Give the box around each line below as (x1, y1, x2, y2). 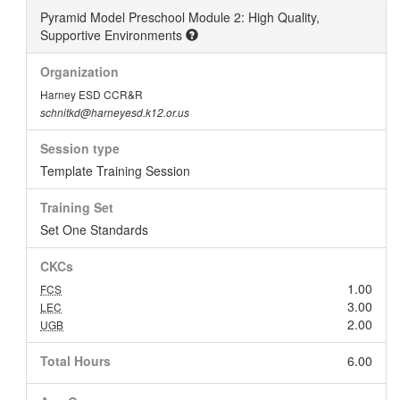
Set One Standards (40, 221, 148, 238)
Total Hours (40, 352, 111, 370)
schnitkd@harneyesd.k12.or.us (40, 105, 189, 120)
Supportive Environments (40, 26, 186, 44)
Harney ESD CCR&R (40, 87, 143, 102)
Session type (40, 139, 120, 157)
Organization (40, 62, 119, 80)
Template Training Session (40, 162, 190, 179)
